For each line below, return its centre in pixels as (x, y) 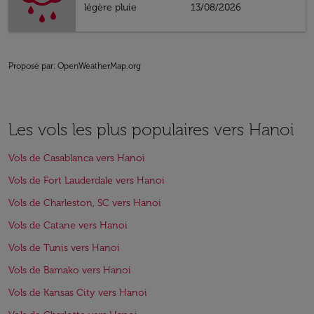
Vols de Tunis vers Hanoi (64, 248)
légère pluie (110, 7)
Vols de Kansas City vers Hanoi (78, 293)
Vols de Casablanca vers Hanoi (77, 158)
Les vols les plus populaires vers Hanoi (151, 129)
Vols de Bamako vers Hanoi (70, 270)
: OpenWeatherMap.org (97, 66)
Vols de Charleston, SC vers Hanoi (85, 203)
